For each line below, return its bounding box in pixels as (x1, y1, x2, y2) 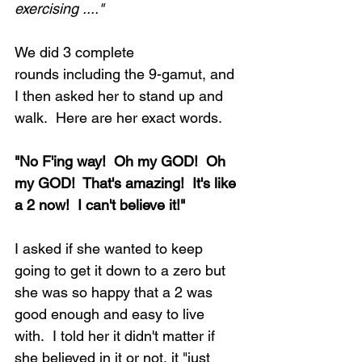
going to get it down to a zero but (15, 262, 229, 279)
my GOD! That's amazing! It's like (15, 175, 240, 192)
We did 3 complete (15, 44, 138, 61)
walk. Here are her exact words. (15, 109, 222, 126)
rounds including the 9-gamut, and (15, 65, 238, 82)
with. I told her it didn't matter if (15, 327, 219, 344)
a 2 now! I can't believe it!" (15, 196, 185, 213)
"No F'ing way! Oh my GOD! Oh (15, 153, 229, 170)
